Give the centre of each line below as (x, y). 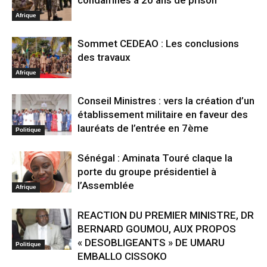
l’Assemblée (106, 186)
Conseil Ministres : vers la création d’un (166, 101)
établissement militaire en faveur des (163, 115)
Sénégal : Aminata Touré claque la (155, 158)
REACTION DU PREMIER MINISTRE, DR (166, 215)
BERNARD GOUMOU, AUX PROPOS (157, 229)
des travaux (104, 58)
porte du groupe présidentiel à (147, 172)
